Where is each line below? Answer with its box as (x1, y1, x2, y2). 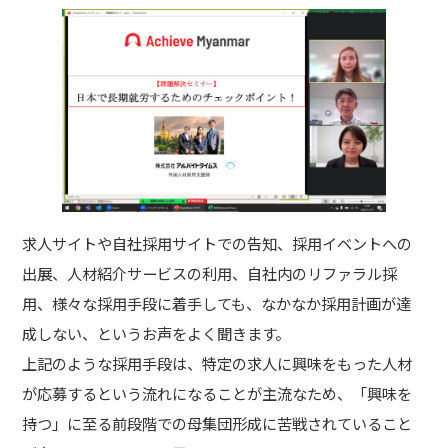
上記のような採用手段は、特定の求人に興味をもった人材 (22, 352, 413, 375)
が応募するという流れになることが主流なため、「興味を (22, 382, 413, 405)
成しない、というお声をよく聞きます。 (22, 322, 291, 345)
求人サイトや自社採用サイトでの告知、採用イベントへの (22, 232, 413, 255)
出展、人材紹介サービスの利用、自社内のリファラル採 (22, 262, 398, 285)
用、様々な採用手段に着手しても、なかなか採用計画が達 (22, 292, 412, 315)
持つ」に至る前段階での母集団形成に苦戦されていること (22, 412, 413, 435)
